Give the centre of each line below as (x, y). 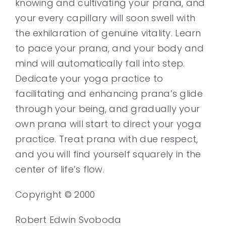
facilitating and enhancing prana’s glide (109, 94)
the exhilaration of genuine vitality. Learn (108, 33)
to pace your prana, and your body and (109, 48)
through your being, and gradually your (108, 109)
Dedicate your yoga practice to (89, 78)
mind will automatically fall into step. (100, 63)
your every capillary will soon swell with (105, 18)
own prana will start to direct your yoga (108, 124)
